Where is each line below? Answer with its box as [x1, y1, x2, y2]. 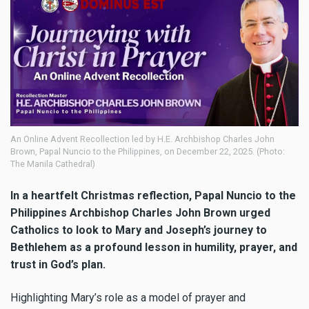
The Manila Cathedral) [10, 158, 95, 169]
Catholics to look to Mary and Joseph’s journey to [10, 223, 267, 237]
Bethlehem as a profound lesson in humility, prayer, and [10, 240, 297, 254]
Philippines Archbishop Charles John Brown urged [10, 206, 270, 219]
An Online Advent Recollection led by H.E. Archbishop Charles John [10, 133, 275, 144]
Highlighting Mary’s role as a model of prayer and [10, 291, 246, 305]
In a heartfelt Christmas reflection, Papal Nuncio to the [10, 188, 296, 202]
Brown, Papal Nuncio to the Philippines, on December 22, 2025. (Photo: [10, 146, 285, 157]
